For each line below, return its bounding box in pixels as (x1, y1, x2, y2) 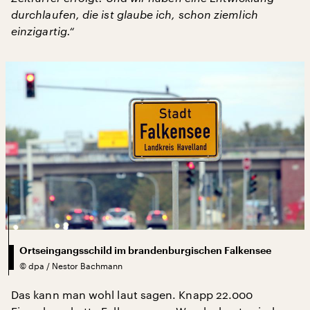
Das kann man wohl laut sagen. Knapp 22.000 (11, 287, 253, 301)
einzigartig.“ (11, 24, 75, 37)
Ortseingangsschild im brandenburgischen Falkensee (19, 245, 271, 255)
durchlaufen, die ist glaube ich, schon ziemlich (11, 8, 258, 21)
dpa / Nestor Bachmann (28, 260, 122, 271)
